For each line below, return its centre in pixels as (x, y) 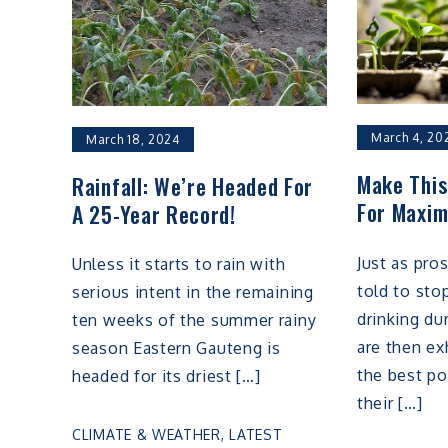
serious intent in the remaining (193, 292)
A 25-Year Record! (154, 213)
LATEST (256, 435)
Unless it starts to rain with (179, 264)
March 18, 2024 (133, 139)
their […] (389, 403)
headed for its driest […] (166, 376)
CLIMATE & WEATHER (146, 435)
